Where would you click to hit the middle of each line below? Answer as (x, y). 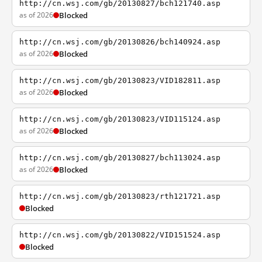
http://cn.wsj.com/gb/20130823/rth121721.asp (120, 196)
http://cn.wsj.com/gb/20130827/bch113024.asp (120, 158)
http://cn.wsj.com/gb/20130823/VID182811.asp (120, 80)
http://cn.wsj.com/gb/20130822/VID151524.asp (120, 235)
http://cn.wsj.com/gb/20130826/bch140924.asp (120, 42)
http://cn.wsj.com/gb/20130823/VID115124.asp (120, 119)
